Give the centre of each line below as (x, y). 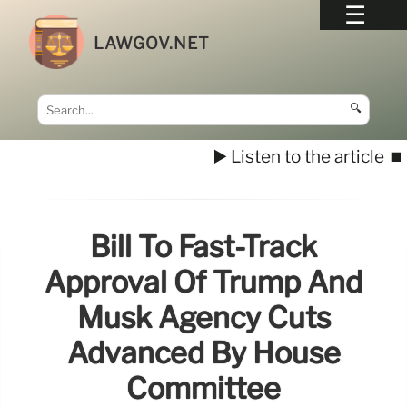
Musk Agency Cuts (203, 318)
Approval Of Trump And (203, 283)
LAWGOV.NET (152, 43)
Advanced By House (203, 353)
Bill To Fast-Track (203, 247)
